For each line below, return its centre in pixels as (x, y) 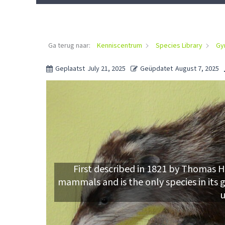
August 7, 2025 (197, 69)
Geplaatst (70, 69)
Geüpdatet (156, 69)
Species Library (179, 46)
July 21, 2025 (106, 69)
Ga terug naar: (70, 46)
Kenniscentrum (120, 46)
